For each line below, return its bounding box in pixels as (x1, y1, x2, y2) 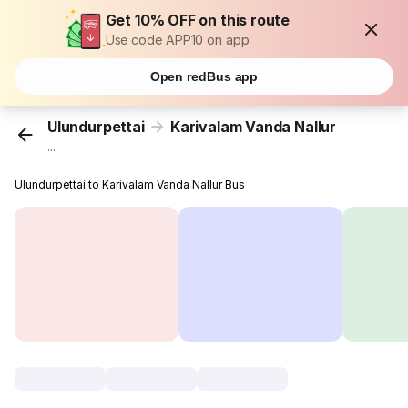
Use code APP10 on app (105, 32, 250, 47)
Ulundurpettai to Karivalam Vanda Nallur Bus (15, 178, 246, 192)
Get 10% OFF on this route (105, 11, 291, 29)
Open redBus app (149, 69, 259, 84)
